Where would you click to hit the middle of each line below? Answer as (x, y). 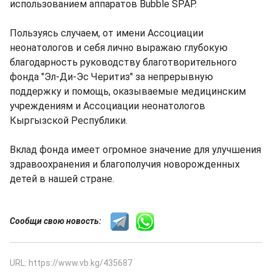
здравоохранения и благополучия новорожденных (125, 164)
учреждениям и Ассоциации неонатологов (107, 106)
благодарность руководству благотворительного (123, 62)
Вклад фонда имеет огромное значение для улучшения (135, 150)
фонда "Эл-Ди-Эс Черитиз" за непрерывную (111, 77)
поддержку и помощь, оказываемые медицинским (128, 91)
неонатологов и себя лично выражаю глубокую (119, 48)
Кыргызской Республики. (69, 121)
